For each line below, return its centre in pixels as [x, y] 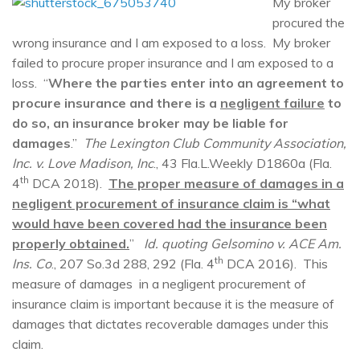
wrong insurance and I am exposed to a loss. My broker [171, 42]
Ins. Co [32, 263]
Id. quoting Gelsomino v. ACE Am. [243, 243]
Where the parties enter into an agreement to [196, 82]
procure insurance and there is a [116, 102]
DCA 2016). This [276, 263]
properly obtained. [71, 243]
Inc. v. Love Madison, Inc [83, 163]
